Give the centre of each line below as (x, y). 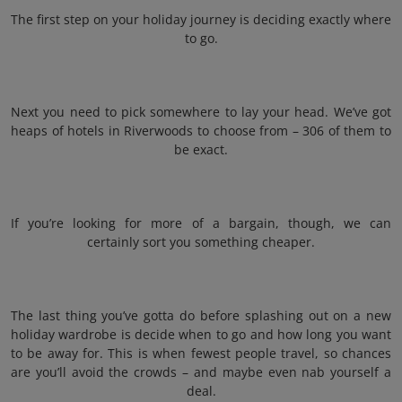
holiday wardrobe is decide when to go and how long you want (201, 334)
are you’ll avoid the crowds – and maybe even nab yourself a (201, 372)
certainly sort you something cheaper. (201, 242)
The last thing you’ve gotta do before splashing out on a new (201, 315)
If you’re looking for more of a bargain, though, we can (201, 223)
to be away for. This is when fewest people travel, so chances (201, 353)
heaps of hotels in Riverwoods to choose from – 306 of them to (201, 131)
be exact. (201, 149)
